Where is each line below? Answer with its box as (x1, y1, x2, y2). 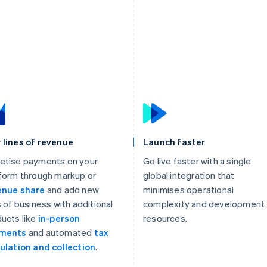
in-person (38, 212, 80, 224)
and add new (45, 183, 100, 195)
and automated (26, 226, 94, 238)
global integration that (143, 169, 235, 181)
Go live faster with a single (143, 154, 252, 167)
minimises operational (143, 183, 234, 195)
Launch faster (143, 135, 206, 148)
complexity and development (143, 197, 265, 210)
